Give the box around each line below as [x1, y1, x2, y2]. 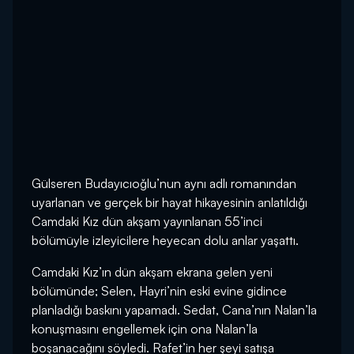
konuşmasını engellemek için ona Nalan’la [32, 321, 258, 337]
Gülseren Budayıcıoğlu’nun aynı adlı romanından [32, 175, 296, 192]
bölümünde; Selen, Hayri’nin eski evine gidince [32, 283, 287, 299]
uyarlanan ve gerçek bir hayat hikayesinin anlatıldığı [32, 194, 307, 211]
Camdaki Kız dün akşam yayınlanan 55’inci [32, 213, 262, 230]
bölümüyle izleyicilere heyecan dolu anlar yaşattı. [32, 232, 299, 249]
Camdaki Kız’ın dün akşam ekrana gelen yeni [32, 264, 273, 281]
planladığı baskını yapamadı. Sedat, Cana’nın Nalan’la [32, 302, 317, 318]
